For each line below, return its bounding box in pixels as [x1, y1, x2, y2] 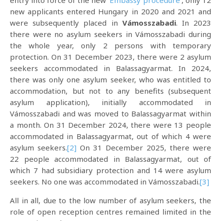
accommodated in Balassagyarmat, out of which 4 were [10, 131, 211, 141]
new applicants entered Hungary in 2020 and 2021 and [10, 6, 211, 16]
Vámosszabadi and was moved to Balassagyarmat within [10, 109, 211, 118]
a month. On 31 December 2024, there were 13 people [10, 120, 211, 130]
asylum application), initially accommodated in [10, 97, 211, 107]
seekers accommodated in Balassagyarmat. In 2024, [10, 63, 211, 73]
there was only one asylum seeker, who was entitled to [10, 74, 211, 84]
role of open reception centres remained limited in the [10, 207, 211, 217]
